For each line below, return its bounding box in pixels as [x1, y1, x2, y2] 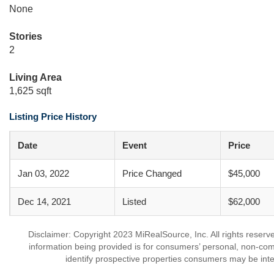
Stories [9, 31, 42, 42]
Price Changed [122, 168, 182, 179]
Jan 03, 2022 [18, 168, 69, 179]
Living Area [9, 72, 62, 83]
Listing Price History [9, 111, 97, 122]
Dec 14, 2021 [18, 196, 71, 207]
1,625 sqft [9, 86, 51, 96]
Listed [122, 196, 146, 207]
